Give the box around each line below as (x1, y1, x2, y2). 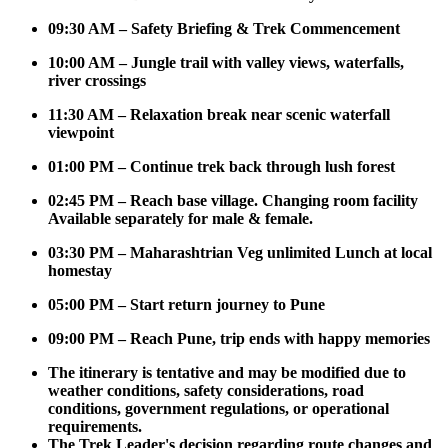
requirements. (48, 417, 142, 435)
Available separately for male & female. (48, 209, 313, 227)
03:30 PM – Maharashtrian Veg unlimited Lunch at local (48, 243, 432, 261)
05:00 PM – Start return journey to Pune (48, 295, 325, 313)
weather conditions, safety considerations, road (48, 381, 364, 399)
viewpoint (48, 123, 114, 141)
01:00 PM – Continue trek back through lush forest (48, 157, 395, 175)
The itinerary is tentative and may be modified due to (48, 363, 406, 381)
